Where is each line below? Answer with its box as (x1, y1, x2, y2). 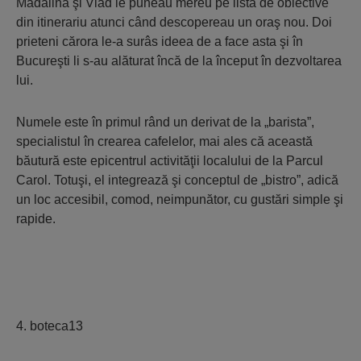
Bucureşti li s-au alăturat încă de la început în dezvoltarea (16, 54, 342, 68)
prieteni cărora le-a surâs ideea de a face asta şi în (16, 35, 303, 48)
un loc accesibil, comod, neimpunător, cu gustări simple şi (16, 193, 343, 206)
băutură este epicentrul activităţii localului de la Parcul (16, 154, 323, 168)
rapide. (16, 212, 56, 226)
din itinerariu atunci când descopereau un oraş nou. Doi (16, 15, 332, 29)
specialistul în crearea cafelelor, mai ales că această (16, 135, 313, 148)
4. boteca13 (16, 319, 83, 333)
